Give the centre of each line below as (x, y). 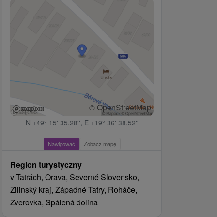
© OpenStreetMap (120, 108)
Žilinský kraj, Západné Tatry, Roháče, (74, 190)
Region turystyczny (46, 165)
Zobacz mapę (100, 144)
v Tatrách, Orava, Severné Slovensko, (75, 177)
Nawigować (61, 144)
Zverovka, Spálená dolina (54, 202)
